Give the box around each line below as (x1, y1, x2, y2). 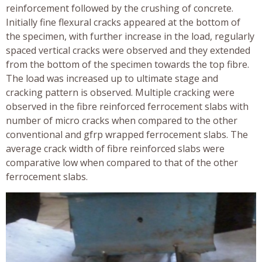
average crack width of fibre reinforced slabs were (6, 142, 225, 156)
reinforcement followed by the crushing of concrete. (6, 2, 233, 15)
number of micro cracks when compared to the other (6, 114, 237, 127)
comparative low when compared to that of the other (6, 156, 238, 170)
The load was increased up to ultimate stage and (6, 72, 218, 85)
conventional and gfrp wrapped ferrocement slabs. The (6, 128, 248, 142)
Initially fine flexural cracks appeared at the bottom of (6, 16, 240, 29)
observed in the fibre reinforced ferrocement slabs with (6, 100, 249, 113)
